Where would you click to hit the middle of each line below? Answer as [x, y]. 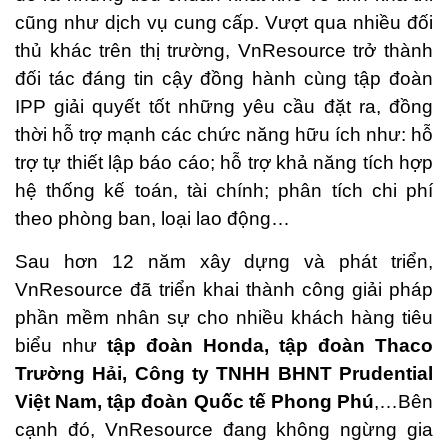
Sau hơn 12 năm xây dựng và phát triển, [224, 261]
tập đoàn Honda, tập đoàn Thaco [270, 345]
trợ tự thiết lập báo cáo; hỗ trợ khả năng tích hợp [224, 162]
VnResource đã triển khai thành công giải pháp [224, 289]
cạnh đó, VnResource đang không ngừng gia [224, 429]
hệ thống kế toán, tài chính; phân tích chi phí [224, 190]
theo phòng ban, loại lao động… [152, 218]
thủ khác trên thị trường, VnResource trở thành [224, 50]
